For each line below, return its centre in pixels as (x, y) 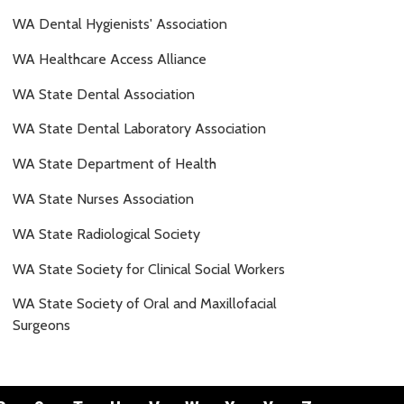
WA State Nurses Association (103, 199)
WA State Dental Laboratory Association (139, 129)
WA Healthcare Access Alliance (110, 59)
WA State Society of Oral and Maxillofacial (145, 304)
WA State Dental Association (104, 94)
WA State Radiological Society (106, 234)
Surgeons (41, 326)
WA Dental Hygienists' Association (120, 24)
